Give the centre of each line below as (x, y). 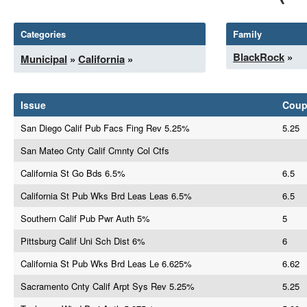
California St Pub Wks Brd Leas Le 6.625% (106, 263)
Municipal (44, 59)
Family (247, 34)
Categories (43, 34)
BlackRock (259, 57)
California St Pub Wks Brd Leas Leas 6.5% (106, 196)
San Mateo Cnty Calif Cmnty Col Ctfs (95, 150)
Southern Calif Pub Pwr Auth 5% (85, 218)
